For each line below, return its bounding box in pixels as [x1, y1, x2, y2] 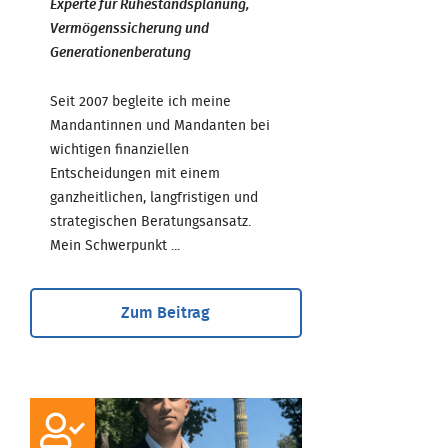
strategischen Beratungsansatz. [50, 214, 251, 229]
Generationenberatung [50, 45, 191, 60]
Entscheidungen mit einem [50, 166, 220, 181]
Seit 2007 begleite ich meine [50, 94, 231, 109]
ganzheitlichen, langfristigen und [50, 190, 258, 205]
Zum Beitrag [121, 304, 211, 321]
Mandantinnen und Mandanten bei [50, 118, 270, 133]
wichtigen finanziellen [50, 142, 189, 157]
